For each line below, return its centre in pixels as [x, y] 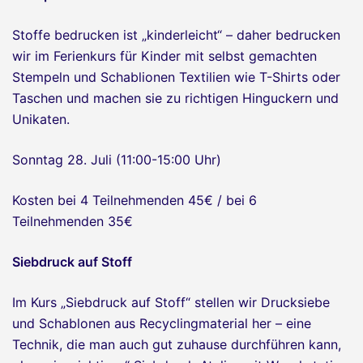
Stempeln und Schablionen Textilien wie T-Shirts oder [176, 77]
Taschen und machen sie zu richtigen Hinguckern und [175, 98]
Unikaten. [41, 119]
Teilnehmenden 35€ [73, 221]
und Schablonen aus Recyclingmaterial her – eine [162, 323]
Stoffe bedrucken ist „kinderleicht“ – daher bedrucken [176, 34]
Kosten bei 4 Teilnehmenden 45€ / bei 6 [135, 200]
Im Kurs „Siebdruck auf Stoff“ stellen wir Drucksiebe [171, 302]
